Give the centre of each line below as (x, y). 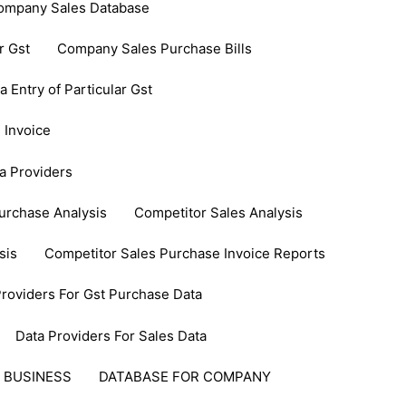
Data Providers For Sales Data (111, 335)
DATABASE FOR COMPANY (184, 376)
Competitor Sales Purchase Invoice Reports (185, 254)
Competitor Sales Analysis (219, 212)
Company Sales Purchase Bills (155, 48)
